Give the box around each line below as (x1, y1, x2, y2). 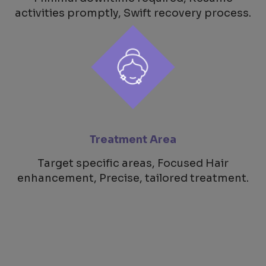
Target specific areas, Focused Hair (37, 156, 229, 170)
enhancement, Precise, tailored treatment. (17, 171, 249, 185)
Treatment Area (90, 132, 176, 146)
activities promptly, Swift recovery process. (15, 6, 251, 20)
